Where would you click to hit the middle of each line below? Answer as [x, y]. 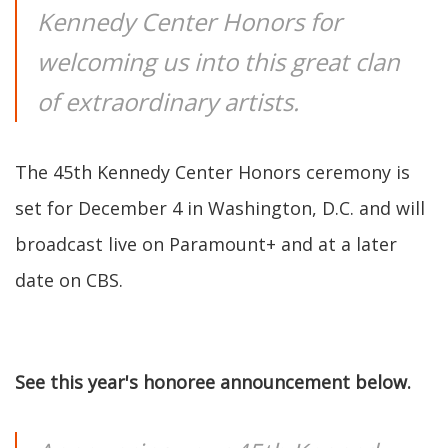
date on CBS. [69, 280]
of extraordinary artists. [168, 101]
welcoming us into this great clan [218, 61]
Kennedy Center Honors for [189, 21]
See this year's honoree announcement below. [213, 382]
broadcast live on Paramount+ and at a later [206, 244]
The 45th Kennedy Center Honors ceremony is [212, 172]
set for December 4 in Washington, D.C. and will [220, 208]
